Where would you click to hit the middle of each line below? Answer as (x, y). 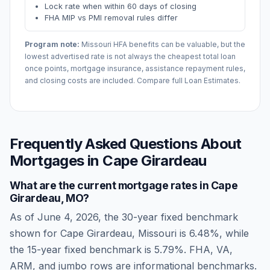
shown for (35, 233)
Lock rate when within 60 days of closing (121, 6)
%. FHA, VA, (203, 250)
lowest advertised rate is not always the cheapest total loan (130, 56)
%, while (229, 233)
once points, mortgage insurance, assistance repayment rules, (135, 68)
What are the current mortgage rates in (110, 185)
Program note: (52, 44)
